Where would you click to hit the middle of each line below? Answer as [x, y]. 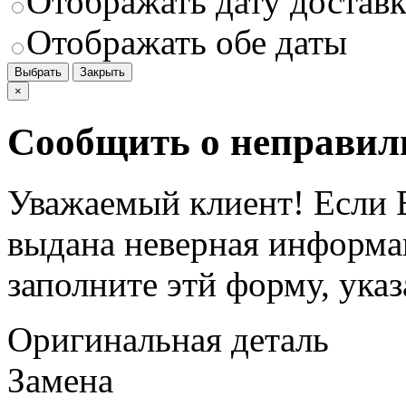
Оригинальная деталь [168, 340]
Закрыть [102, 72]
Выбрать [38, 72]
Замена [60, 381]
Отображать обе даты [187, 43]
